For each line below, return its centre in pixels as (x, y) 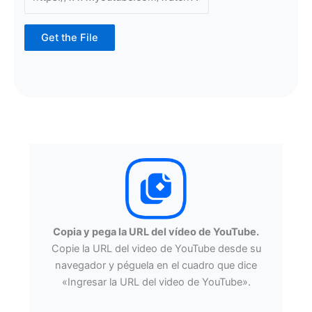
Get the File (69, 37)
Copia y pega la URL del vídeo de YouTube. (156, 232)
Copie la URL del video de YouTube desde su (156, 249)
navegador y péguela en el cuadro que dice (156, 266)
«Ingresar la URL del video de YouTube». (156, 282)
